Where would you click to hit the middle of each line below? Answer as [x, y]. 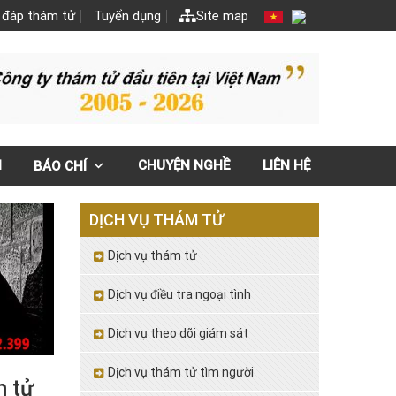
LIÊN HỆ [286, 165]
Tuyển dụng [127, 15]
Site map [222, 15]
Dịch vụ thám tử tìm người [181, 372]
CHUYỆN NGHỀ [184, 165]
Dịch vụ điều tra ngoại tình [179, 294]
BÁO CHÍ [61, 167]
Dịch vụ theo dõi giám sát [178, 333]
